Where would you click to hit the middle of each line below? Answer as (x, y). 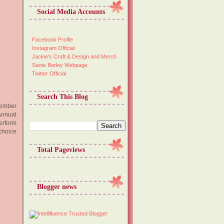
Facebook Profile (52, 40)
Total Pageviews (61, 150)
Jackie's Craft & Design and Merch (74, 57)
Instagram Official (53, 48)
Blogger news (57, 186)
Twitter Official (49, 74)
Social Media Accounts (71, 11)
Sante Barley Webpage (60, 65)
